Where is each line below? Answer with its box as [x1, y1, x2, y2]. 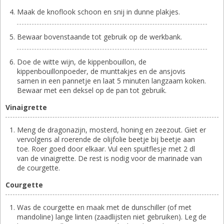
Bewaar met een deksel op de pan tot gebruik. [17, 85, 166, 95]
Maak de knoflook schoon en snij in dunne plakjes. [17, 6, 180, 16]
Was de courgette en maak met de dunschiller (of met [17, 202, 191, 212]
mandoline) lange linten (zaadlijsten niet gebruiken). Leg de [17, 211, 206, 221]
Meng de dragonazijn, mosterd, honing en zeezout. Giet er [17, 124, 206, 134]
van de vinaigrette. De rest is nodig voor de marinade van [17, 153, 202, 163]
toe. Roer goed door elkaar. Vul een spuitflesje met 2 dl [17, 143, 195, 153]
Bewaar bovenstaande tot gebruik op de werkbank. [17, 31, 182, 41]
